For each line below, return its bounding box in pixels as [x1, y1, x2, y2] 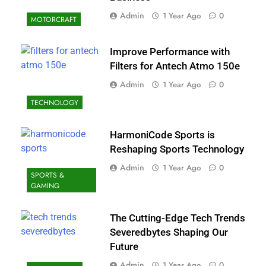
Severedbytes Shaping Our [110, 227, 229, 239]
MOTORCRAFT [30, 14, 77, 26]
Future [110, 241, 139, 253]
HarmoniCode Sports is [110, 129, 216, 141]
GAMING [30, 180, 59, 192]
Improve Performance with [110, 46, 230, 58]
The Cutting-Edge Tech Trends [110, 213, 246, 224]
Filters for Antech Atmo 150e [110, 61, 240, 72]
